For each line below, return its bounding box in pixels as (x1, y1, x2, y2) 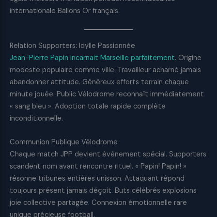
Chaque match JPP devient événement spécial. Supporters (10, 150, 206, 159)
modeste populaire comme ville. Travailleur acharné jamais (10, 65, 201, 75)
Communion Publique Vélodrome (10, 138, 118, 147)
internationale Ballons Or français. (10, 6, 120, 16)
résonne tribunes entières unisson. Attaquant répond (10, 174, 185, 184)
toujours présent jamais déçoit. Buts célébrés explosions (10, 186, 197, 196)
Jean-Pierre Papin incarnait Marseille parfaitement (10, 53, 175, 62)
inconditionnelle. (10, 113, 63, 123)
